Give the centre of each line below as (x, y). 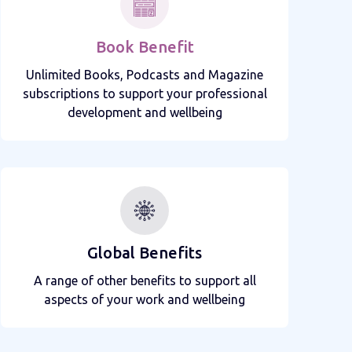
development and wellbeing (145, 112)
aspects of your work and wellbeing (145, 299)
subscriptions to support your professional (145, 93)
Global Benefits (145, 252)
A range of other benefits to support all (145, 280)
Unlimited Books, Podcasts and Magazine (145, 74)
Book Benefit (145, 46)
